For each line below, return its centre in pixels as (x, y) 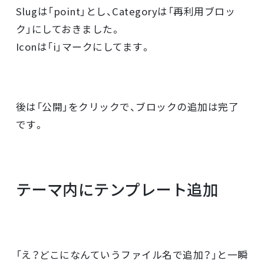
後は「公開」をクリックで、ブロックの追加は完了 (127, 107)
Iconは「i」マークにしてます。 (83, 47)
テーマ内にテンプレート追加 (117, 189)
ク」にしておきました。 (68, 29)
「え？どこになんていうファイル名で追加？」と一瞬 (132, 254)
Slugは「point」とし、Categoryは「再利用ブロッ (126, 11)
